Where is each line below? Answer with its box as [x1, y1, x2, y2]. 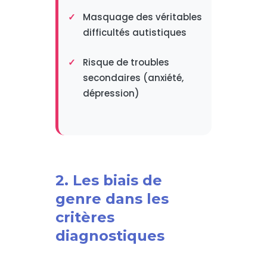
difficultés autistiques [82, 26, 187, 39]
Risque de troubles [82, 56, 169, 69]
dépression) [82, 87, 139, 100]
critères [55, 209, 114, 226]
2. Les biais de [55, 172, 162, 189]
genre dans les [55, 190, 169, 207]
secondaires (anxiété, [82, 72, 184, 84]
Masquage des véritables [82, 11, 202, 23]
